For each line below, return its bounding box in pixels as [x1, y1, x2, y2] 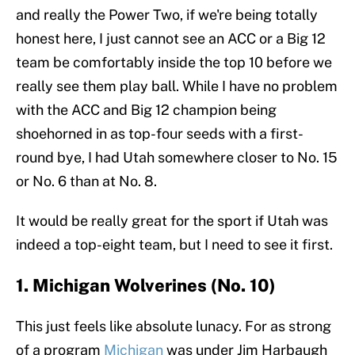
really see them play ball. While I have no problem [16, 78, 338, 95]
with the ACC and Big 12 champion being [16, 101, 277, 119]
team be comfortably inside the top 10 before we [16, 54, 332, 71]
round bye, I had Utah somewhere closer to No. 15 [16, 149, 338, 166]
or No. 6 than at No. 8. [16, 173, 157, 190]
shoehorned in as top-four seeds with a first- [16, 125, 303, 143]
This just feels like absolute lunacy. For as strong [16, 318, 331, 335]
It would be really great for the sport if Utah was [16, 212, 328, 230]
